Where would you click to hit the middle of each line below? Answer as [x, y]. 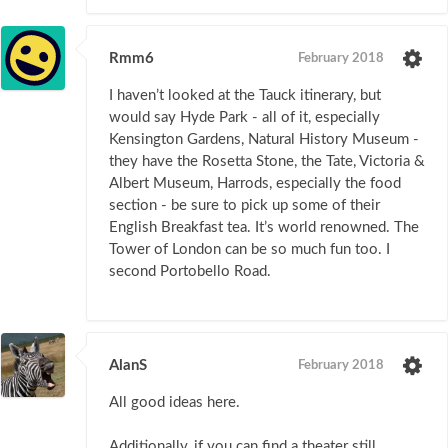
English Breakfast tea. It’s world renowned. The [264, 228]
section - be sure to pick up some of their [244, 206]
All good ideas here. [174, 403]
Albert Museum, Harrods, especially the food [255, 184]
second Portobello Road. [190, 272]
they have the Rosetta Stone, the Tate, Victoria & [267, 162]
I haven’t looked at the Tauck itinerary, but [245, 96]
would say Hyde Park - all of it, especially [244, 118]
